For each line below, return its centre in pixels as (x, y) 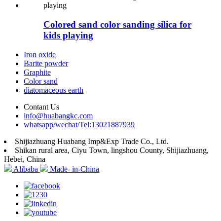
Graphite (37, 72)
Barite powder (46, 63)
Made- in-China (74, 169)
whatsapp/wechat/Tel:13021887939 (79, 124)
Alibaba (26, 169)
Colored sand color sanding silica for (117, 24)
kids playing (68, 35)
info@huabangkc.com (58, 115)
